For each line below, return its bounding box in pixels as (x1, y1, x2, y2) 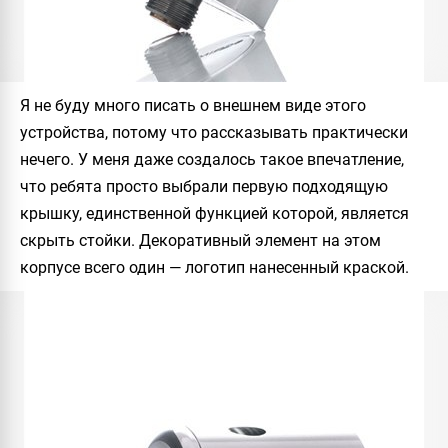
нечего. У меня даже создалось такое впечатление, (20, 150, 404, 169)
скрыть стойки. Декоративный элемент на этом (20, 231, 381, 250)
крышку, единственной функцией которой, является (20, 204, 409, 223)
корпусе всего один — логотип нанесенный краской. (20, 258, 409, 277)
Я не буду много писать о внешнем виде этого (20, 96, 366, 115)
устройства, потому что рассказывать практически (20, 123, 408, 142)
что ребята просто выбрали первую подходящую (20, 177, 388, 196)
